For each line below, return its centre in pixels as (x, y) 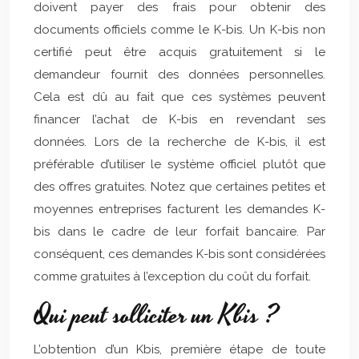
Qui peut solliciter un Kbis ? (156, 316)
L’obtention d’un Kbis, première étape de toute (179, 349)
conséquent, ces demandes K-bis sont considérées (179, 254)
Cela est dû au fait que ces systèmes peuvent (179, 97)
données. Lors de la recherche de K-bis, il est (179, 142)
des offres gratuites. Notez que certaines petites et (179, 187)
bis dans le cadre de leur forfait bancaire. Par (179, 232)
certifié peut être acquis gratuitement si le (179, 52)
